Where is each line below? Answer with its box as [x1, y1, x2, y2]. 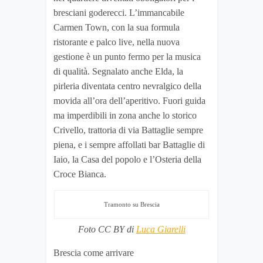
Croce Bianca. [53, 169, 106, 180]
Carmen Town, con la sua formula [53, 22, 180, 33]
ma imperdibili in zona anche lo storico [53, 110, 197, 121]
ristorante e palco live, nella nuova [53, 37, 180, 48]
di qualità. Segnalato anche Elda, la [53, 66, 183, 77]
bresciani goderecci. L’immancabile [53, 8, 184, 18]
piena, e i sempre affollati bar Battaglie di [53, 140, 205, 150]
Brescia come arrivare [53, 248, 134, 258]
